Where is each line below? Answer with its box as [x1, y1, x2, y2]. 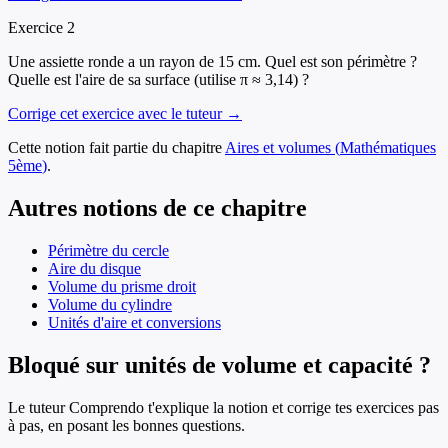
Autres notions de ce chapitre [8, 194, 307, 221]
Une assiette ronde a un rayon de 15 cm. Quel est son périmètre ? [8, 53, 417, 71]
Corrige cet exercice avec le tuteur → [8, 105, 242, 123]
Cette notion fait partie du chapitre [8, 139, 222, 157]
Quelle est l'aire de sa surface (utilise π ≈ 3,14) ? [8, 71, 309, 89]
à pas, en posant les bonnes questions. [8, 416, 245, 434]
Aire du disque [48, 259, 141, 277]
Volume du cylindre [48, 295, 172, 313]
